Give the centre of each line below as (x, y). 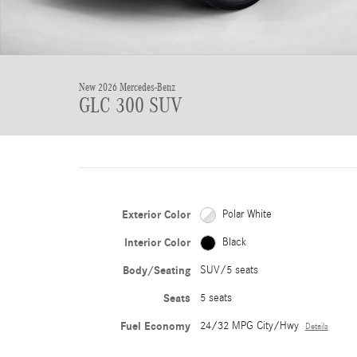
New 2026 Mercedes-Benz (127, 87)
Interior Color (157, 243)
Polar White (247, 214)
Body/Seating (156, 271)
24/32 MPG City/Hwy (249, 326)
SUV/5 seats (229, 270)
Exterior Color (156, 215)
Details (316, 327)
